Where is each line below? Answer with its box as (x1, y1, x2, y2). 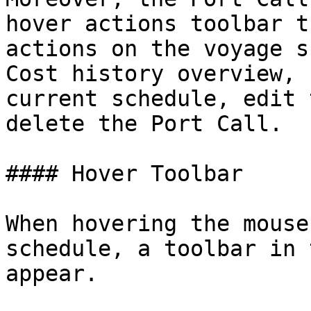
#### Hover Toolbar (6, 161, 243, 186)
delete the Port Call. (6, 111, 283, 136)
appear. (6, 261, 98, 286)
